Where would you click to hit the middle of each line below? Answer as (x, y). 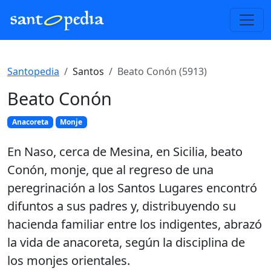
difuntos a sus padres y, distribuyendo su (122, 206)
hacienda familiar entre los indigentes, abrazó (135, 224)
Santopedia (33, 71)
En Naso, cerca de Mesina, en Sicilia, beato (125, 152)
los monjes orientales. (69, 261)
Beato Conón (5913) (162, 71)
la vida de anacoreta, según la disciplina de (126, 243)
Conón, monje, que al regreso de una (110, 170)
